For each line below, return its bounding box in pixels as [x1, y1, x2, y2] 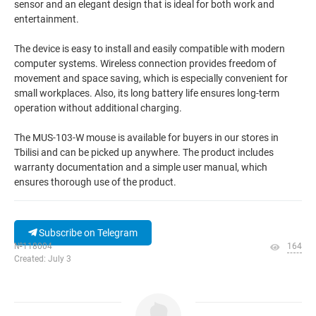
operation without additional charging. [14, 102, 182, 114]
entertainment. [14, 13, 79, 25]
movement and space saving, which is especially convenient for [14, 73, 288, 84]
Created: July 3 [14, 254, 71, 264]
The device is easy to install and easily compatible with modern [14, 43, 285, 54]
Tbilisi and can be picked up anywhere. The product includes [14, 147, 274, 158]
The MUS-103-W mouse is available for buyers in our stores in [14, 132, 279, 143]
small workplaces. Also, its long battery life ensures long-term [14, 87, 279, 99]
